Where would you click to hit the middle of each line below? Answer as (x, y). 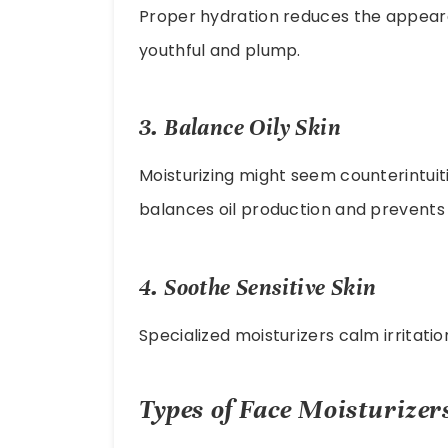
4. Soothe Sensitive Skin (258, 288)
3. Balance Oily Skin (240, 128)
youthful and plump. (220, 50)
